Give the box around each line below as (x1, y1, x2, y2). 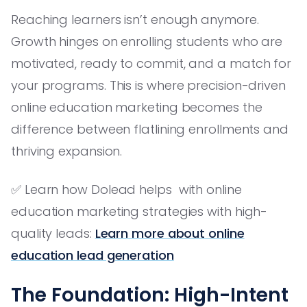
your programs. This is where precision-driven (11, 76, 286, 94)
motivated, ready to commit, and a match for (11, 54, 292, 72)
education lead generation (11, 246, 174, 264)
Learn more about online (95, 224, 245, 242)
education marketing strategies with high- (11, 202, 268, 220)
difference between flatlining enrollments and (11, 120, 288, 138)
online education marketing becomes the (11, 98, 262, 116)
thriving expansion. (11, 142, 123, 160)
